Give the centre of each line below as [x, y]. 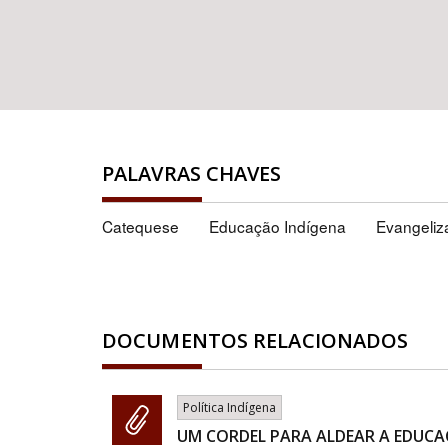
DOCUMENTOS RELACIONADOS [255, 340]
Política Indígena [229, 407]
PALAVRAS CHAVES [192, 173]
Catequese [140, 226]
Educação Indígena [277, 226]
